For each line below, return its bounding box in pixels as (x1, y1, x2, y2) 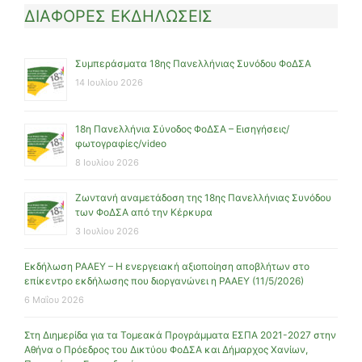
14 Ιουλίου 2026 (75, 77, 143, 89)
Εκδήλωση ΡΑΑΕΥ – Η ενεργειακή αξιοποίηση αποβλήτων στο (24, 260, 309, 273)
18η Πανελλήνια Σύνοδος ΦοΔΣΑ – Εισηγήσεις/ (75, 123, 289, 136)
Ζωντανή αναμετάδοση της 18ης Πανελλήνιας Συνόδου (75, 192, 331, 204)
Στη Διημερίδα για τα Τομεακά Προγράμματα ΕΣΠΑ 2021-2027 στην (24, 329, 336, 342)
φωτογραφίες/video (75, 137, 166, 150)
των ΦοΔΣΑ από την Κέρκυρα (75, 206, 213, 219)
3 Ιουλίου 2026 (75, 225, 139, 238)
